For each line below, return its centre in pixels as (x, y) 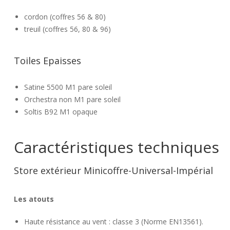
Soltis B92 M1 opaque (61, 112)
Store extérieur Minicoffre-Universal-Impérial (113, 170)
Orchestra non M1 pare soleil (72, 99)
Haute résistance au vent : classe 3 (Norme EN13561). (114, 222)
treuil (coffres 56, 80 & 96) (68, 29)
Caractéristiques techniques (117, 147)
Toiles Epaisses (47, 61)
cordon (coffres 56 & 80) (65, 17)
